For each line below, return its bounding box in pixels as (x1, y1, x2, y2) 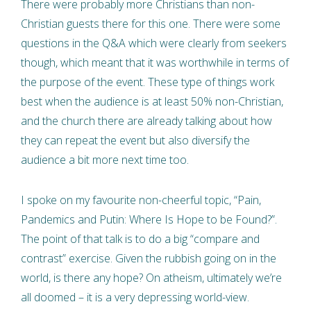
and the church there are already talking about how (21, 112, 272, 128)
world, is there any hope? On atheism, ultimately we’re (21, 269, 282, 285)
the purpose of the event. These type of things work (21, 74, 274, 90)
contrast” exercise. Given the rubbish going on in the (21, 250, 276, 266)
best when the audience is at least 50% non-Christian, (21, 93, 283, 109)
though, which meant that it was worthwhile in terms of (21, 54, 289, 70)
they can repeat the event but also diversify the (21, 132, 250, 148)
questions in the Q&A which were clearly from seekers (21, 35, 287, 51)
